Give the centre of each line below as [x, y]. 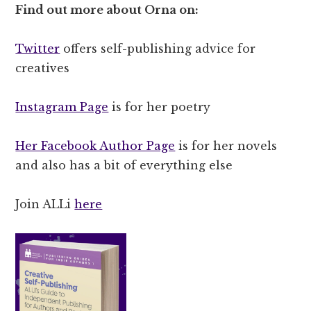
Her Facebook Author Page [95, 145]
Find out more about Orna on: [107, 9]
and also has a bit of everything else [124, 165]
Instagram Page [62, 107]
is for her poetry [160, 107]
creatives [43, 68]
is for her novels [226, 145]
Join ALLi [45, 204]
